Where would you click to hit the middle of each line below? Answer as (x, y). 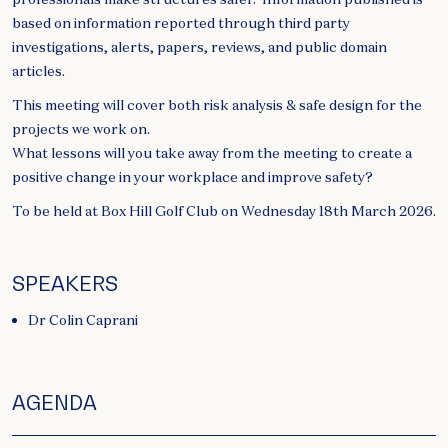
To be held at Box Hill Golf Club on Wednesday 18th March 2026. (224, 211)
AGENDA (54, 403)
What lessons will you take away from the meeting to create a (212, 153)
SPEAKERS (65, 284)
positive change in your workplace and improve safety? (192, 177)
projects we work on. (81, 129)
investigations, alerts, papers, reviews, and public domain (199, 47)
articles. (38, 71)
